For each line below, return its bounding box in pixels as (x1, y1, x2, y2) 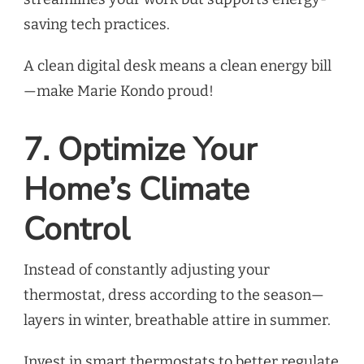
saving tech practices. (24, 15, 170, 33)
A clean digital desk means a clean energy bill (24, 56, 331, 75)
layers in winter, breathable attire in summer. (24, 311, 331, 330)
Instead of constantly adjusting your (24, 261, 270, 279)
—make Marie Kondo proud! (24, 81, 214, 100)
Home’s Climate (24, 168, 249, 212)
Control (24, 208, 130, 252)
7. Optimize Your (24, 128, 257, 172)
